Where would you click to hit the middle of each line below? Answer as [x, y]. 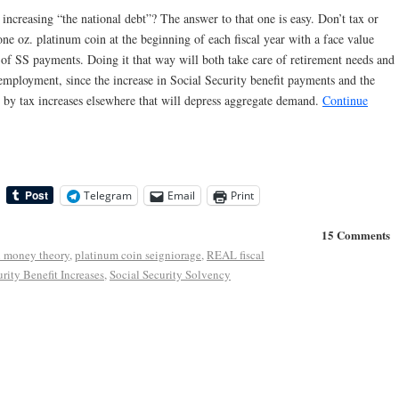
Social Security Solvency [170, 275]
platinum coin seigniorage [138, 255]
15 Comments [355, 235]
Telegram [108, 196]
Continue [345, 100]
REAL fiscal [236, 255]
